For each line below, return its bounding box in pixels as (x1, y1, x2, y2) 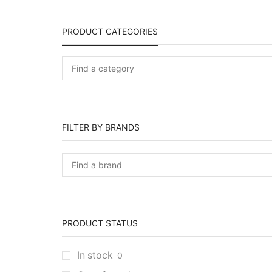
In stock (77, 249, 115, 261)
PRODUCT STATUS (62, 218, 138, 229)
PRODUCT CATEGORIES (62, 25, 158, 36)
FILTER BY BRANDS (62, 122, 140, 133)
